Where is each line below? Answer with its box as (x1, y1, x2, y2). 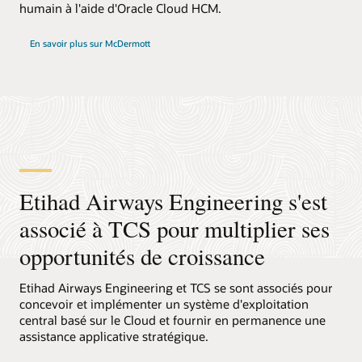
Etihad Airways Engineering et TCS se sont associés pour (19, 279, 333, 296)
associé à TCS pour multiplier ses (19, 213, 330, 245)
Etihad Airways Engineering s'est (19, 186, 327, 217)
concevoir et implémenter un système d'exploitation (19, 295, 309, 312)
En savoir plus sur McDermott (29, 37, 150, 50)
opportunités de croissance (19, 241, 265, 272)
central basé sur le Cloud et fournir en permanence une (19, 311, 326, 328)
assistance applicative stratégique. (19, 327, 208, 344)
